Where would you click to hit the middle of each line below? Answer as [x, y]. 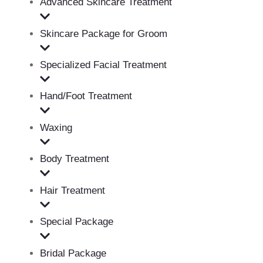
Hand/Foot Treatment [86, 96]
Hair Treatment [73, 190]
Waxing [56, 127]
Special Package [77, 222]
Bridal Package [73, 253]
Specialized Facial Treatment [103, 65]
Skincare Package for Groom [104, 33]
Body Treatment [75, 159]
